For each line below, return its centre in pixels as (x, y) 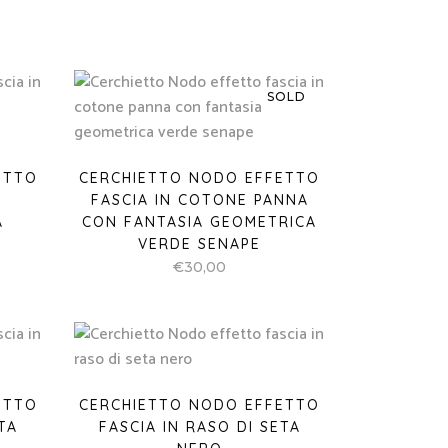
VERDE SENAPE (200, 244)
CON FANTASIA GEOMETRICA (200, 222)
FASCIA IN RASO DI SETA (199, 427)
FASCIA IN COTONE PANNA (199, 200)
